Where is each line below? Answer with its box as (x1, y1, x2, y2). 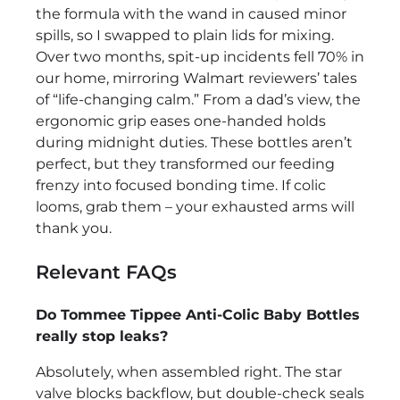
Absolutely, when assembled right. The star (36, 362, 342, 380)
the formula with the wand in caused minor (36, 5, 346, 23)
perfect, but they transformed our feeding (36, 155, 335, 173)
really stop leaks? (36, 327, 168, 345)
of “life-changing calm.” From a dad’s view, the (36, 91, 361, 109)
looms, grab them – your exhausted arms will (36, 198, 354, 216)
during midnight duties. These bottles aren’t (36, 134, 353, 152)
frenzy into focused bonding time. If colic (36, 177, 326, 195)
